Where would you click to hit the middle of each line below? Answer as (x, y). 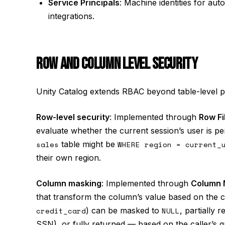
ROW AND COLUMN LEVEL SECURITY (117, 64)
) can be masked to (124, 210)
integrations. (71, 16)
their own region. (69, 158)
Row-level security (73, 117)
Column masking (69, 183)
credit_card (61, 211)
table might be (88, 144)
